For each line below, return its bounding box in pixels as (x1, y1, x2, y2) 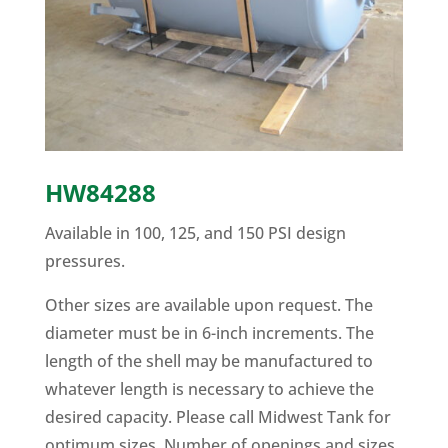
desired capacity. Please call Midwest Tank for (44, 405, 391, 428)
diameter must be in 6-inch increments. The (44, 321, 374, 344)
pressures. (44, 249, 125, 272)
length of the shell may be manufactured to (44, 349, 373, 372)
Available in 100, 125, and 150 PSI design (44, 221, 346, 244)
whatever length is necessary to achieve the (44, 377, 374, 400)
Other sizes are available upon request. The (44, 293, 373, 316)
